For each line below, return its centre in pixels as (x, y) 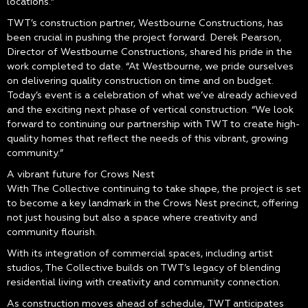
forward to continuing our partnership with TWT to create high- (153, 124)
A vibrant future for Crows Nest (81, 175)
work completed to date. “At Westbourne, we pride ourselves (150, 67)
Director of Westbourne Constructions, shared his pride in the (150, 52)
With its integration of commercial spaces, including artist (140, 254)
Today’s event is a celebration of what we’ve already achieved (152, 96)
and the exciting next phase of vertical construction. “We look (150, 110)
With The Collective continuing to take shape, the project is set (154, 189)
